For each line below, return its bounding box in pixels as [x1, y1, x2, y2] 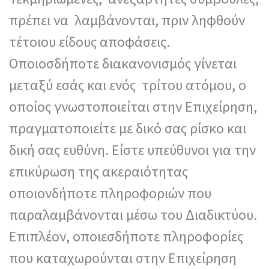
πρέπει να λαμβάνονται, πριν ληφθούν [9, 10, 245, 29]
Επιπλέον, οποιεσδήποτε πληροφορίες [9, 226, 243, 246]
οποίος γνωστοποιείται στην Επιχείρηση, [9, 97, 257, 116]
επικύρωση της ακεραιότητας [9, 162, 188, 181]
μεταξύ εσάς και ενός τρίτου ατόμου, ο [9, 75, 246, 94]
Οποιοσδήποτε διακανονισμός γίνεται [9, 53, 237, 73]
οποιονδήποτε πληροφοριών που [9, 183, 211, 202]
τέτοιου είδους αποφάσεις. [9, 32, 170, 51]
